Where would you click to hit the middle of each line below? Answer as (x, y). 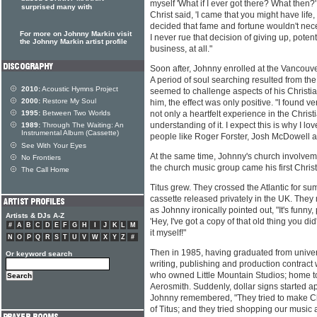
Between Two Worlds (75, 113)
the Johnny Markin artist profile (74, 41)
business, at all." (181, 49)
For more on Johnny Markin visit (76, 34)
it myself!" (168, 233)
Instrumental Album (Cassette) (70, 133)
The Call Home (45, 169)
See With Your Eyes (54, 145)
